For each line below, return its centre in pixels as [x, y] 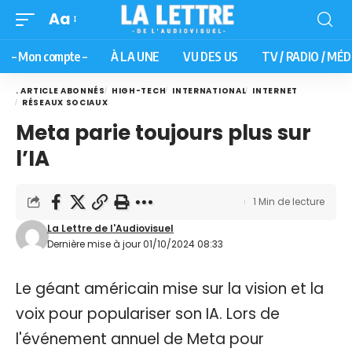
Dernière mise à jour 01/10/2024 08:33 [136, 244]
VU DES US [211, 56]
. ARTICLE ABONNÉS [60, 90]
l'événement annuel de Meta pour [140, 339]
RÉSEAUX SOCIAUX [65, 102]
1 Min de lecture [289, 201]
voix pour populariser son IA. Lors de [148, 313]
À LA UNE [135, 56]
